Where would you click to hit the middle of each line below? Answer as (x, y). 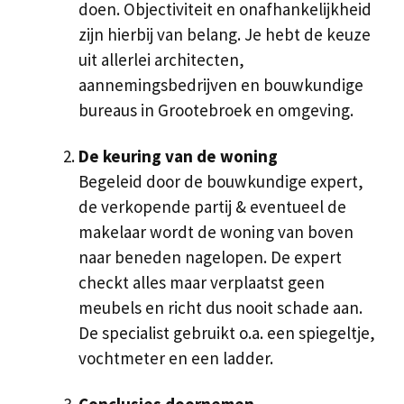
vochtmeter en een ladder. (176, 358)
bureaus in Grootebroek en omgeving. (216, 110)
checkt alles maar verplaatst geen (202, 283)
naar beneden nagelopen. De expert (210, 257)
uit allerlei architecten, (161, 60)
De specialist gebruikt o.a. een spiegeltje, (227, 333)
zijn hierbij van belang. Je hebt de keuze (225, 35)
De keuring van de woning (178, 156)
